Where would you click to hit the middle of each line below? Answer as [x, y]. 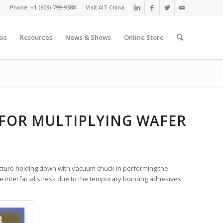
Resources [36, 37]
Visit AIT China [105, 7]
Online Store [144, 37]
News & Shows [88, 37]
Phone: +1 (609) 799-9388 [43, 7]
